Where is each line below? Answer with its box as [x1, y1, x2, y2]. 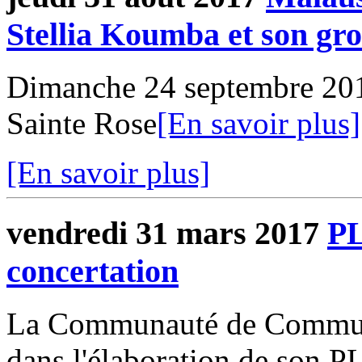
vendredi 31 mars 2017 [6, 214, 319, 251]
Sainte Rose [6, 106, 157, 141]
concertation [6, 252, 179, 289]
